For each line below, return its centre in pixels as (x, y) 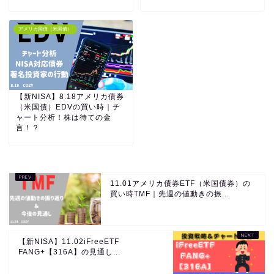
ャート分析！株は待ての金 (64, 118)
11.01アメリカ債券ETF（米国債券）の (180, 184)
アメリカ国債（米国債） (45, 29)
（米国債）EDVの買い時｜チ (68, 107)
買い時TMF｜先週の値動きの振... (170, 194)
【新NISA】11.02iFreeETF (69, 242)
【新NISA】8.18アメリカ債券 (70, 97)
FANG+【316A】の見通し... (69, 252)
